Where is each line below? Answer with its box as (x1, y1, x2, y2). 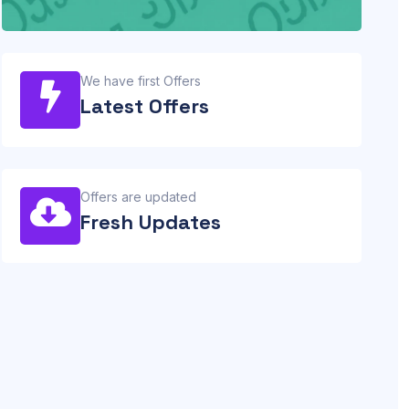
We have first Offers (80, 72, 201, 89)
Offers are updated (80, 188, 196, 204)
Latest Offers (80, 92, 209, 119)
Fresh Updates (80, 208, 221, 235)
